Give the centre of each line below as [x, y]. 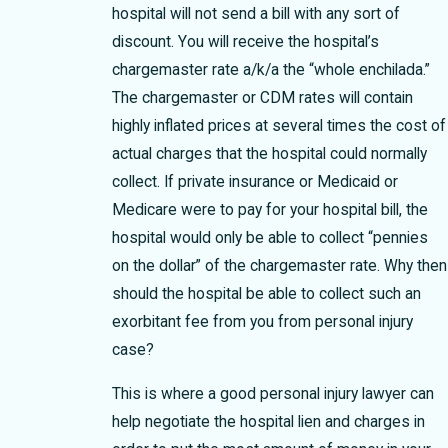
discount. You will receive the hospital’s [245, 42]
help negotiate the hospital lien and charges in [268, 421]
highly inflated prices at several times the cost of [278, 126]
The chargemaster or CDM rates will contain [262, 98]
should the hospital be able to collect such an [266, 294]
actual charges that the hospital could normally [269, 154]
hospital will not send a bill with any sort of [255, 14]
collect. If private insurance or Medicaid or [254, 182]
